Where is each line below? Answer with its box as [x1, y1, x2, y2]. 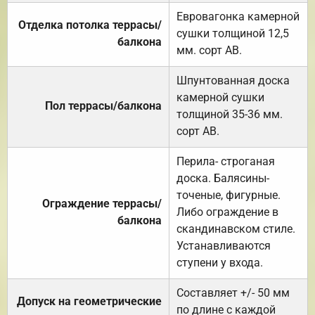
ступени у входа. [176, 255, 263, 269]
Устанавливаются [176, 238, 271, 252]
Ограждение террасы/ [42, 196, 162, 210]
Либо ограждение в [176, 205, 278, 219]
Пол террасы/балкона [45, 98, 162, 112]
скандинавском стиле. [176, 221, 295, 236]
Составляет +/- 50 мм [176, 285, 290, 300]
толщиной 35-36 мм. [176, 107, 283, 121]
